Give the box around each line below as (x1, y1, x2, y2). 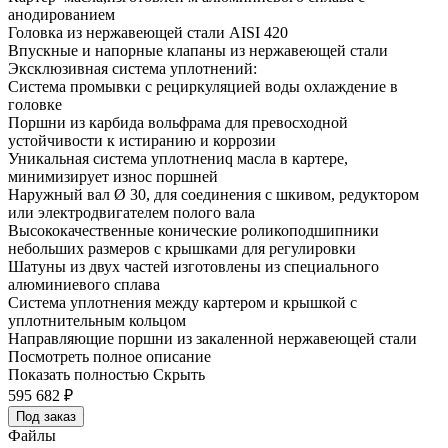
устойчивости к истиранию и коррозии (8, 132, 276, 150)
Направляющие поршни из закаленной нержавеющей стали (8, 330, 417, 348)
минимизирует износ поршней (8, 168, 218, 186)
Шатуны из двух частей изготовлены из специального (8, 258, 379, 276)
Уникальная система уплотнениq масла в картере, (8, 150, 348, 168)
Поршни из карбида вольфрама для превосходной (8, 114, 348, 132)
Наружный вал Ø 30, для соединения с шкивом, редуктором (8, 186, 419, 204)
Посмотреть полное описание (8, 348, 211, 366)
